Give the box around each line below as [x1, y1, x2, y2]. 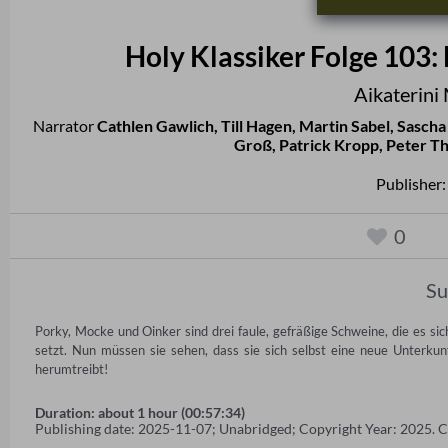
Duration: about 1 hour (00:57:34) [35, 404, 245, 422]
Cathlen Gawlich [96, 116, 214, 136]
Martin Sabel [298, 116, 390, 136]
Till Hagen [220, 116, 292, 136]
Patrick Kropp [278, 135, 379, 155]
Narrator [32, 116, 97, 136]
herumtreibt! [35, 361, 108, 378]
